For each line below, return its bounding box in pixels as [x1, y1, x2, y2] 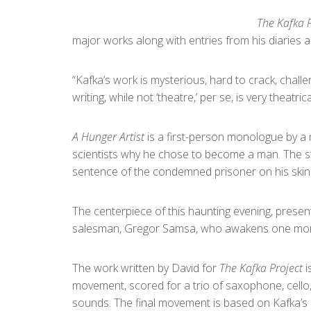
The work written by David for [72, 260, 219, 276]
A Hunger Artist [72, 128, 144, 144]
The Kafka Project [219, 260, 303, 276]
